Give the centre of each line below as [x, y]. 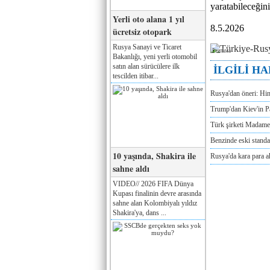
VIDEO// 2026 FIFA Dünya [153, 184]
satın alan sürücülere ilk [146, 66]
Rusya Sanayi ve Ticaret [147, 47]
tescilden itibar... [136, 76]
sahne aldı [131, 168]
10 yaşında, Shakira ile [154, 155]
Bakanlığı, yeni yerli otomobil [155, 56]
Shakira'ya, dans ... [140, 212]
